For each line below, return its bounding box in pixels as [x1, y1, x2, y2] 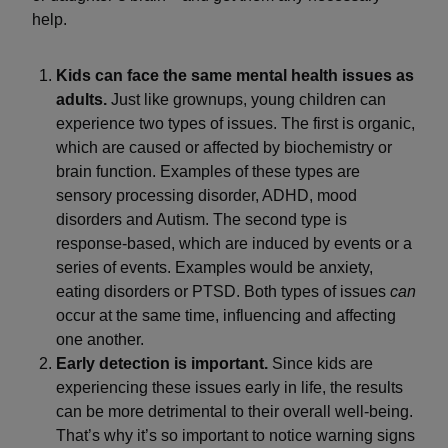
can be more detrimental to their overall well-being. [56, 403, 413, 420]
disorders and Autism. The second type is [56, 211, 347, 228]
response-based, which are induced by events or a [56, 235, 412, 252]
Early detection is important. [56, 355, 272, 372]
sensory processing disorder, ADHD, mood [56, 187, 357, 204]
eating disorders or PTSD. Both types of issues [56, 283, 390, 300]
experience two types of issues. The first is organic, [56, 115, 415, 132]
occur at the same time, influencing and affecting [56, 307, 396, 324]
